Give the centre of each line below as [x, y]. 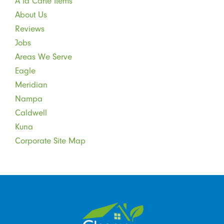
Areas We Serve [43, 56]
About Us [31, 14]
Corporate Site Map [50, 140]
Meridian [31, 84]
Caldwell [31, 112]
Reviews [29, 28]
